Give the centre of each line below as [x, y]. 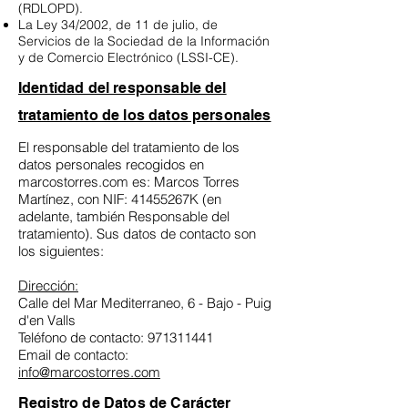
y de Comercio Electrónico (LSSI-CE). [128, 58]
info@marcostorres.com [89, 372]
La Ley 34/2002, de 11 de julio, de [118, 25]
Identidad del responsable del [122, 88]
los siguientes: [61, 251]
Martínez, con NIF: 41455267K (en [120, 199]
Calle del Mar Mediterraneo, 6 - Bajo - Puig [145, 303]
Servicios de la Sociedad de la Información [144, 41]
